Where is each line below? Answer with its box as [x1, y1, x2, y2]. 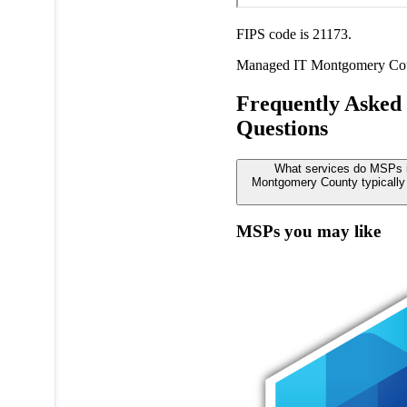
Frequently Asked [235, 91, 402, 115]
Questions [235, 115, 328, 140]
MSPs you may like [235, 222, 381, 242]
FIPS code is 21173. [235, 25, 352, 42]
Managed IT [235, 56, 311, 73]
